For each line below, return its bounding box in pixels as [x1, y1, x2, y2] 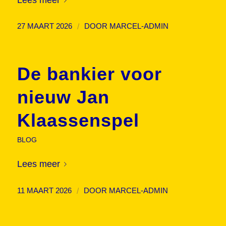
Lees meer [17, 158, 60, 169]
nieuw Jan [17, 87, 109, 108]
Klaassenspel [17, 110, 139, 131]
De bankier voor [17, 64, 162, 85]
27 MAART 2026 [17, 22, 72, 31]
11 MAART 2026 [17, 186, 72, 195]
